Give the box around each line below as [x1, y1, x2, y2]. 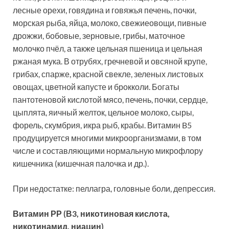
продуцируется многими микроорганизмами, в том [13, 133, 201, 143]
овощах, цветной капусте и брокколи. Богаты [13, 82, 179, 92]
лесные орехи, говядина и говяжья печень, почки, [13, 5, 196, 15]
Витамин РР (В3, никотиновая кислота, [13, 209, 170, 219]
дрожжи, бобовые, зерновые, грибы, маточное [13, 31, 185, 41]
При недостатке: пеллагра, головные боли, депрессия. [13, 184, 215, 194]
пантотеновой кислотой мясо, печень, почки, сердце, [13, 95, 208, 105]
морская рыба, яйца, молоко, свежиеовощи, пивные [13, 18, 207, 28]
